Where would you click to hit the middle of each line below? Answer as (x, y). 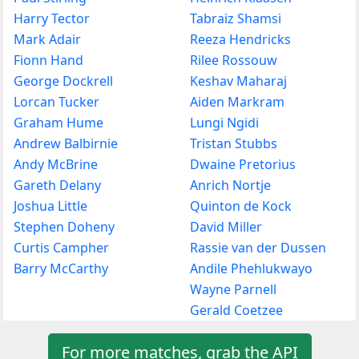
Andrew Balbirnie (66, 143)
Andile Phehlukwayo (251, 268)
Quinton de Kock (241, 206)
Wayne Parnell (233, 289)
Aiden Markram (237, 101)
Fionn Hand (48, 60)
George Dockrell (63, 81)
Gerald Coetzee (236, 310)
